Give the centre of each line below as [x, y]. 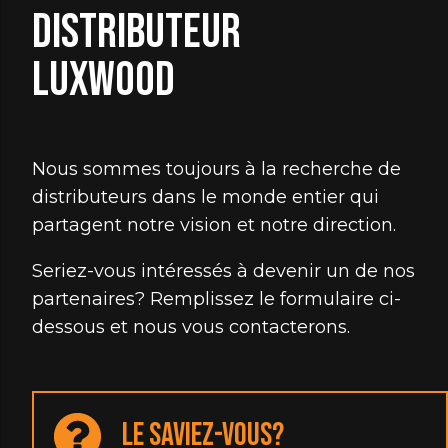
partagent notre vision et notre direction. [214, 225]
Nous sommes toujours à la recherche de [216, 169]
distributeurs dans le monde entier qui [205, 197]
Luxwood [103, 80]
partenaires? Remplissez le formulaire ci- [216, 299]
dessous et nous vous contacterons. [191, 327]
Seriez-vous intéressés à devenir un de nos [223, 271]
